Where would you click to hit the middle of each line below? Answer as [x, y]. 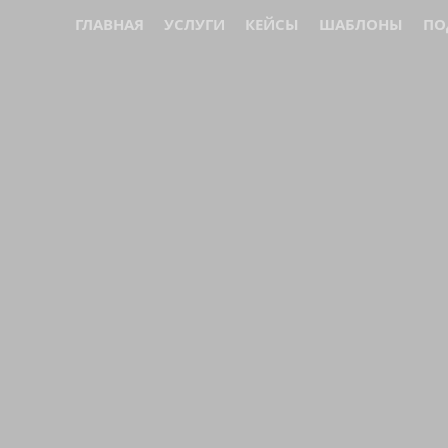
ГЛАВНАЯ [109, 24]
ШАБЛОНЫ [361, 24]
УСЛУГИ [194, 24]
